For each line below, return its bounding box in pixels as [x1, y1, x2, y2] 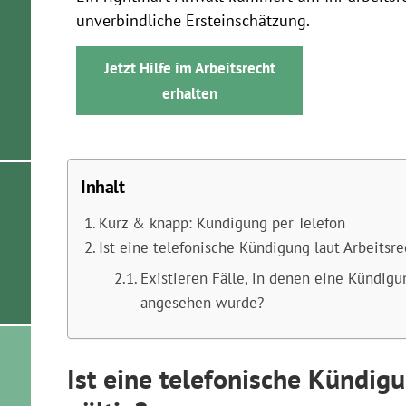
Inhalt [81, 174, 125, 198]
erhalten [161, 83, 217, 103]
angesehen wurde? [140, 293, 264, 313]
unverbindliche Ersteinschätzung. [76, 10, 310, 31]
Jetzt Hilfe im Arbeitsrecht [103, 58, 275, 78]
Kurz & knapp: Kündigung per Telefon [98, 212, 345, 233]
